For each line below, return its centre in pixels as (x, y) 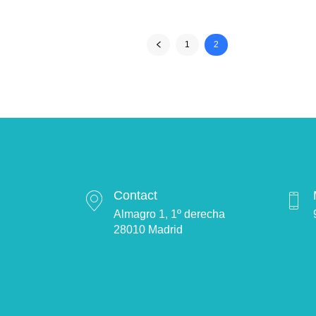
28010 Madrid (148, 230)
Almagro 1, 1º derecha (169, 214)
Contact (135, 196)
